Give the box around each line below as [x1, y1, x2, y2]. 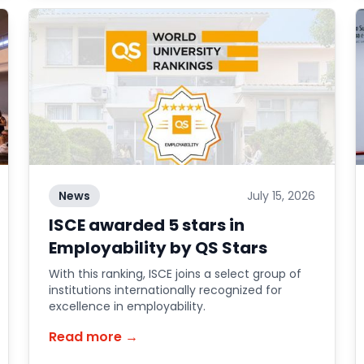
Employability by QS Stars [48, 236, 267, 259]
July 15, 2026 [247, 188, 316, 204]
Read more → [48, 327, 138, 346]
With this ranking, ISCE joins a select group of [48, 266, 301, 282]
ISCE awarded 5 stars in [48, 214, 245, 236]
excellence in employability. [48, 298, 206, 314]
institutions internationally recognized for [48, 282, 282, 298]
